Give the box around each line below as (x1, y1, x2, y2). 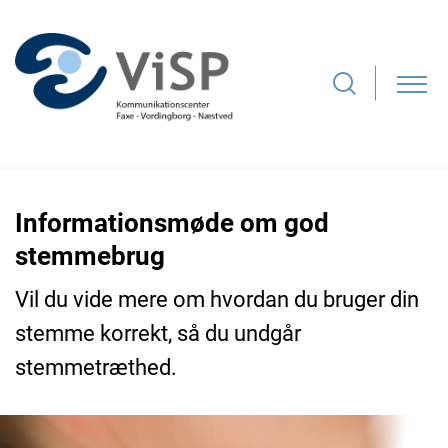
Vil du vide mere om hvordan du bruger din (15, 286, 419, 312)
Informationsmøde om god (15, 207, 329, 238)
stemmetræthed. (15, 354, 177, 380)
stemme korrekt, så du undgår (15, 320, 301, 346)
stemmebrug (15, 240, 165, 271)
